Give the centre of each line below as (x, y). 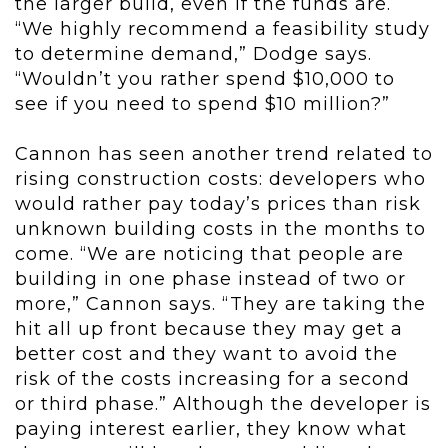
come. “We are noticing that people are (209, 254)
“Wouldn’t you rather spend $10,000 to (205, 79)
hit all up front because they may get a (209, 329)
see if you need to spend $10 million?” (205, 104)
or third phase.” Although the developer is (223, 404)
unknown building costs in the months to (220, 229)
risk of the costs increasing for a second (212, 379)
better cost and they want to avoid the (206, 354)
